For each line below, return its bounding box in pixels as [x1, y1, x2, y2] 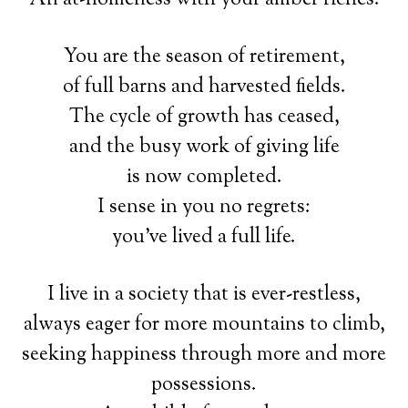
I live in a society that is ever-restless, [47, 280, 361, 310]
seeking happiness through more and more [22, 340, 386, 370]
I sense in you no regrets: [97, 192, 311, 222]
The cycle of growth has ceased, [68, 102, 340, 132]
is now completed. [126, 162, 282, 192]
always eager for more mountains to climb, [23, 310, 385, 340]
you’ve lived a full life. [112, 222, 296, 252]
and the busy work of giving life [68, 132, 340, 162]
